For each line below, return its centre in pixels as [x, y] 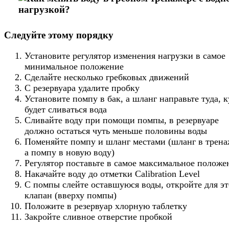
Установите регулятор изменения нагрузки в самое [125, 55]
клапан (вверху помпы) [71, 195]
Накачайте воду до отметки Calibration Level [112, 174]
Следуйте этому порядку [59, 35]
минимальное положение [74, 66]
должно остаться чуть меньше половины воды [116, 131]
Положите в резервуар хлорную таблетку [106, 206]
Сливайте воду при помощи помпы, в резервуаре [122, 120]
